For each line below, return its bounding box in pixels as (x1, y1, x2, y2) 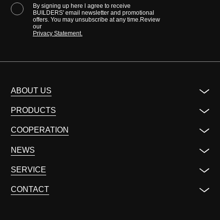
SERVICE (11, 165, 47, 174)
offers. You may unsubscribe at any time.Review (32, 16, 160, 24)
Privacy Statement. (32, 30, 82, 37)
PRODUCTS (11, 106, 56, 115)
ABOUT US (11, 86, 52, 95)
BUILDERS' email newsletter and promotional (32, 9, 154, 17)
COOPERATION (11, 126, 69, 135)
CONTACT (11, 185, 50, 193)
